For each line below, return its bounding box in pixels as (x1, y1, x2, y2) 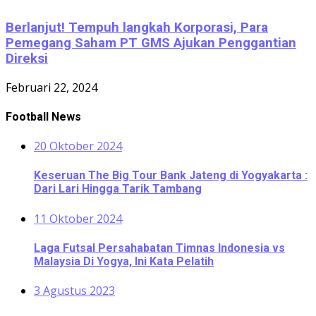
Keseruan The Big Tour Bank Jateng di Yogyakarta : (34, 169, 308, 183)
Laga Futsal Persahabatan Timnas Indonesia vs (34, 241, 285, 255)
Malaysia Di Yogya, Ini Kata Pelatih (34, 254, 214, 268)
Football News (6, 109, 81, 123)
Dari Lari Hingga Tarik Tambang (34, 182, 202, 196)
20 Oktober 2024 (34, 138, 122, 154)
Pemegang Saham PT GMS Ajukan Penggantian (6, 35, 296, 51)
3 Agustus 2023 (34, 283, 115, 299)
